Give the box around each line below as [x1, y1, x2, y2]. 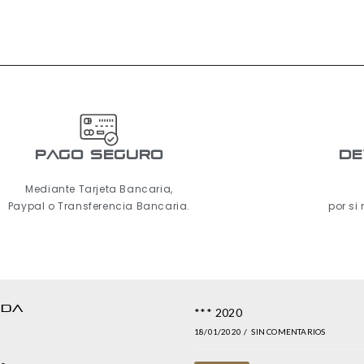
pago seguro [35, 149, 163, 163]
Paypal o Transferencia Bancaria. [7, 199, 191, 214]
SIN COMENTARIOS [251, 327, 326, 337]
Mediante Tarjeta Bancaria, [25, 182, 173, 197]
